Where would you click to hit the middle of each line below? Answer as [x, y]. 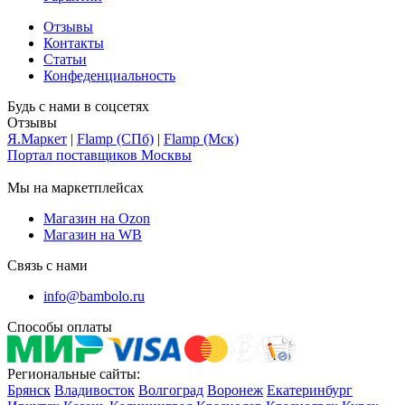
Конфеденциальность [109, 75]
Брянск [29, 390]
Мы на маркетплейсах [75, 187]
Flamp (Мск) [201, 138]
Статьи [65, 59]
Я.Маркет [37, 138]
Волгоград [171, 390]
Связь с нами [47, 265]
